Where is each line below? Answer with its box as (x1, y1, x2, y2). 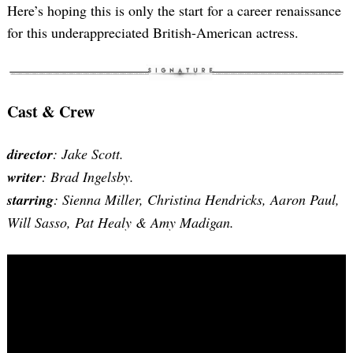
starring (7, 189, 54, 210)
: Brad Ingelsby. (42, 166, 134, 186)
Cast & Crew (7, 99, 95, 123)
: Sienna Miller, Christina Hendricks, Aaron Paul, (54, 189, 340, 209)
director (7, 143, 53, 164)
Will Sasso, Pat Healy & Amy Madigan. (7, 212, 234, 232)
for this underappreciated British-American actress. (7, 23, 299, 43)
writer (7, 166, 42, 187)
